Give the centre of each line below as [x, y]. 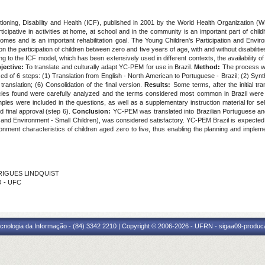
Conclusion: [92, 111]
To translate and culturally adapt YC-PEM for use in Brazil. [109, 67]
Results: [158, 85]
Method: [207, 67]
